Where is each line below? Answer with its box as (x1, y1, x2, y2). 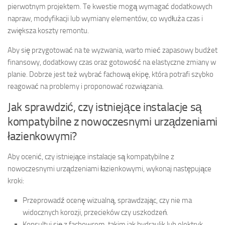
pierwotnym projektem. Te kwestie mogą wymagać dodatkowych (8, 2, 212, 12)
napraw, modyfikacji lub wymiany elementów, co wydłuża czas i (8, 14, 203, 24)
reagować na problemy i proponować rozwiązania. (8, 82, 164, 91)
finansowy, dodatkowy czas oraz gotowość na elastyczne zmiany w (8, 58, 216, 67)
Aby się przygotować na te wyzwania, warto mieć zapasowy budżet (8, 46, 217, 55)
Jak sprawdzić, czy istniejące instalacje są (8, 100, 202, 115)
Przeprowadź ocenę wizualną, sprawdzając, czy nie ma (23, 196, 192, 205)
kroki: (8, 176, 24, 186)
